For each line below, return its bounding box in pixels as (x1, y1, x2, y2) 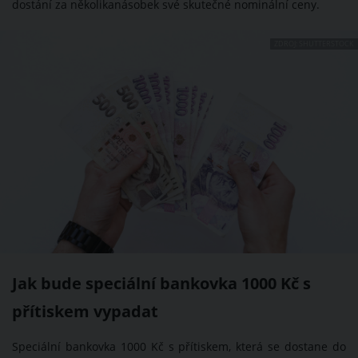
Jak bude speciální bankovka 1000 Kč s (12, 272, 311, 295)
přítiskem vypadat (12, 300, 158, 323)
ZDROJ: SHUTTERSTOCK (274, 38, 354, 50)
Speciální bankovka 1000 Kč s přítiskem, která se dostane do (12, 340, 346, 355)
